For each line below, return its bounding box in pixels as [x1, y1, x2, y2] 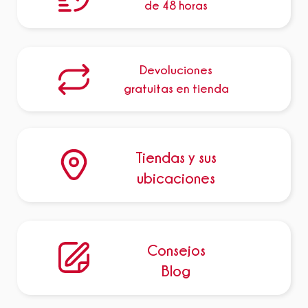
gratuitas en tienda [123, 82, 229, 96]
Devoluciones [140, 63, 213, 77]
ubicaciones [137, 169, 216, 186]
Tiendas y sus [135, 148, 217, 165]
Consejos [146, 241, 206, 258]
